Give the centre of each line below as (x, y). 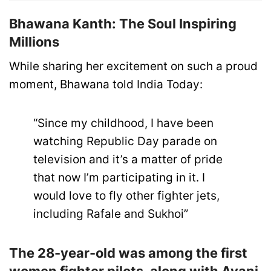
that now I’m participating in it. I (119, 178)
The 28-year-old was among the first (128, 253)
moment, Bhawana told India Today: (106, 85)
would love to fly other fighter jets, (126, 196)
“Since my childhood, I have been (123, 123)
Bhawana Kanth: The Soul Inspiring (123, 24)
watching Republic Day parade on (125, 142)
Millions (34, 42)
